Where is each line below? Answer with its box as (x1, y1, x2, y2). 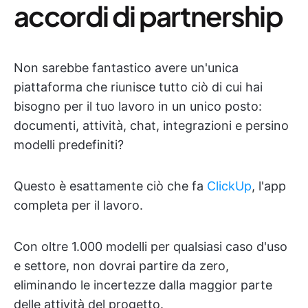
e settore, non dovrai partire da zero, (14, 258, 229, 273)
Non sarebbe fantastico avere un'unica (14, 60, 239, 75)
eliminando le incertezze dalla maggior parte (14, 278, 272, 292)
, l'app (252, 179, 286, 193)
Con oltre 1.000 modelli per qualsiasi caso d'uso (14, 239, 287, 254)
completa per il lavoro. (14, 198, 143, 212)
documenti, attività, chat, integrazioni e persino (14, 118, 289, 133)
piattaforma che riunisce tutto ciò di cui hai (14, 80, 263, 94)
